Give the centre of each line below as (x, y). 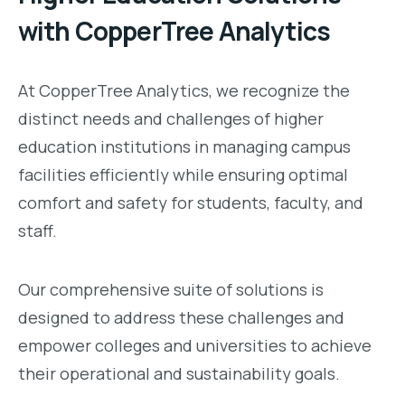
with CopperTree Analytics (174, 31)
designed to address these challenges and (181, 317)
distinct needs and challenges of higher (171, 119)
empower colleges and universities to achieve (195, 345)
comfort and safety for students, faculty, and (191, 203)
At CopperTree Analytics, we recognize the (184, 91)
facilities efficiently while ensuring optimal (183, 175)
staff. (38, 231)
